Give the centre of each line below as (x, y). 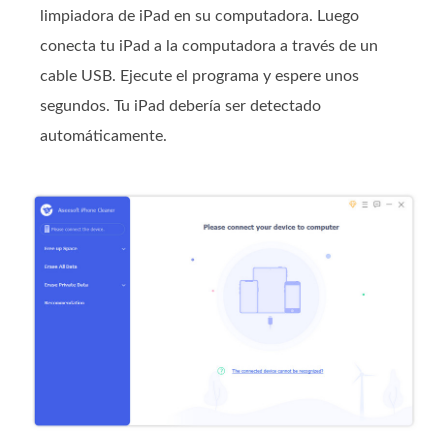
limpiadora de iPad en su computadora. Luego (199, 16)
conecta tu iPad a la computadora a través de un (209, 46)
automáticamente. (103, 136)
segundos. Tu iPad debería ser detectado (180, 106)
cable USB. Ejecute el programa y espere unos (199, 76)
